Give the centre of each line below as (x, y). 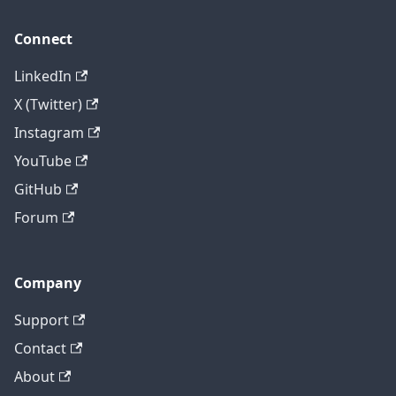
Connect (43, 39)
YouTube (43, 161)
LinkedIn (43, 76)
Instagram (49, 133)
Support (42, 320)
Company (48, 283)
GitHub (38, 190)
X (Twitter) (48, 105)
